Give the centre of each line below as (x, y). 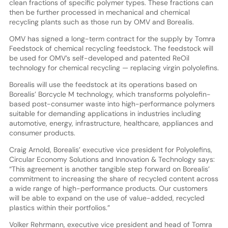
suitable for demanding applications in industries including (105, 113)
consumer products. (42, 133)
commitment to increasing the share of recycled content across (113, 178)
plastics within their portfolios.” (60, 207)
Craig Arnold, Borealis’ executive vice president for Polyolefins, (110, 149)
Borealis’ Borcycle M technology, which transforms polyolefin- (110, 94)
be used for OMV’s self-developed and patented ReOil (99, 58)
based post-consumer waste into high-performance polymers (112, 104)
